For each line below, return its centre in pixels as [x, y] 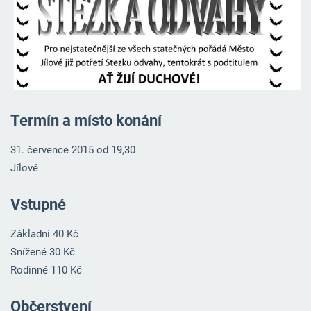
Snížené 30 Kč [42, 252]
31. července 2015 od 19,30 [73, 150]
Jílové [25, 168]
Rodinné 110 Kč [46, 270]
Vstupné [38, 204]
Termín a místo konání [87, 120]
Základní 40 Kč [44, 234]
